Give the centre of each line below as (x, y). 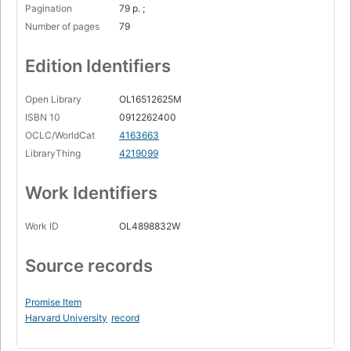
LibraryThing (53, 154)
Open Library (53, 100)
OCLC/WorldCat (60, 136)
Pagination (49, 9)
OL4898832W (150, 226)
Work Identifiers (91, 193)
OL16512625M (150, 100)
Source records (89, 266)
